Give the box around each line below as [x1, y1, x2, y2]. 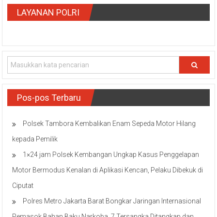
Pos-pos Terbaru [17, 93, 81, 103]
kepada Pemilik [12, 135, 58, 143]
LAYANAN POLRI [17, 7, 80, 18]
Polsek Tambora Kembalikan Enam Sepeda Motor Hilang [23, 120, 196, 128]
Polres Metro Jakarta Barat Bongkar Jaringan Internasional [23, 197, 201, 205]
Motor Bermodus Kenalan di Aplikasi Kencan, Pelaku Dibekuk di [12, 166, 203, 174]
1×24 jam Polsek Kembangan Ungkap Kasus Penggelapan [23, 151, 200, 159]
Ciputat [12, 182, 34, 190]
